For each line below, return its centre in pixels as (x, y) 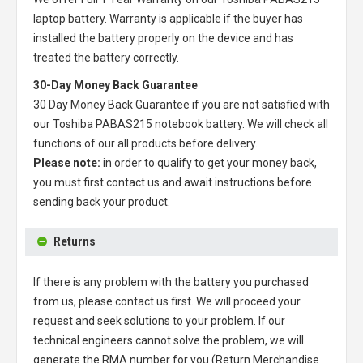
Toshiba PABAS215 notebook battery (147, 124)
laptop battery (69, 19)
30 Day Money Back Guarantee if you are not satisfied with (181, 105)
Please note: (67, 163)
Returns (75, 241)
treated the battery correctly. (106, 58)
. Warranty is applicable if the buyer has (204, 19)
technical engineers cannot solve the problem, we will (169, 340)
